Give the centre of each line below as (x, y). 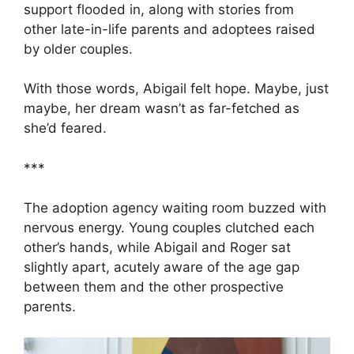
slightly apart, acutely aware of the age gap (162, 267)
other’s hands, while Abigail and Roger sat (157, 248)
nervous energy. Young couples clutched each (169, 228)
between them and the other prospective (154, 287)
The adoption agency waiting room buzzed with (175, 208)
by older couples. (78, 49)
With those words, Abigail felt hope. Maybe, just (176, 89)
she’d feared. (65, 128)
